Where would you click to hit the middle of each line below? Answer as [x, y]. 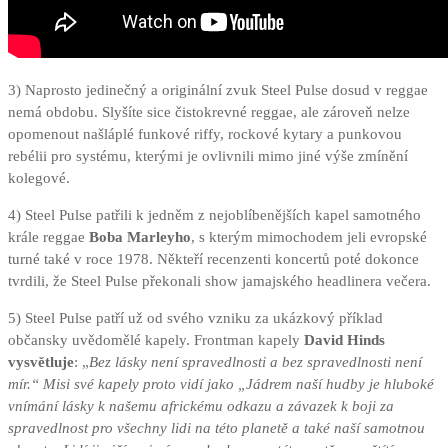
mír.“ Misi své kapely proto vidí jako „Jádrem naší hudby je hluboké [221, 384]
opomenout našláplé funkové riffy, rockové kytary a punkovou [205, 134]
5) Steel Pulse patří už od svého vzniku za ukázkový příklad [195, 318]
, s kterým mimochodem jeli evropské [309, 237]
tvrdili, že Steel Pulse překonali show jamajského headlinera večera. [219, 281]
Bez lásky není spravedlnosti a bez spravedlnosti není [255, 362]
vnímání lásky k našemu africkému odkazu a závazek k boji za [201, 406]
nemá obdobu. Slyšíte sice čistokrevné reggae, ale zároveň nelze [209, 112]
